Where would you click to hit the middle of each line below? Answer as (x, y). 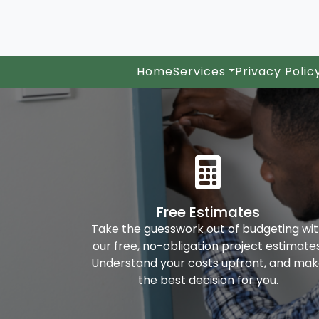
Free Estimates (208, 213)
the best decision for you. (208, 281)
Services (199, 71)
